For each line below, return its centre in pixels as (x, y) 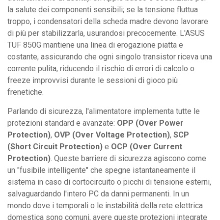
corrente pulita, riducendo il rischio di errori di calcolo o (101, 68)
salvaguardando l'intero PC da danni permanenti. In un (98, 193)
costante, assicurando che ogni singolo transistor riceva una (110, 56)
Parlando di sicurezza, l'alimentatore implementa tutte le (104, 111)
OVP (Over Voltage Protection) (112, 135)
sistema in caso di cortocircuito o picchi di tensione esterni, (109, 182)
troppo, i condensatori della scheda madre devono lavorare (108, 21)
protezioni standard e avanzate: (62, 123)
